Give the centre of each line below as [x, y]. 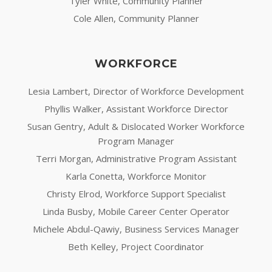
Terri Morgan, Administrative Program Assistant [136, 159]
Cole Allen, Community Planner [136, 19]
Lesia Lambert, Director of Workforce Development [136, 91]
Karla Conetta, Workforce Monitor [136, 176]
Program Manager [136, 141]
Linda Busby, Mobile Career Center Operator [136, 212]
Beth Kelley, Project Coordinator [136, 247]
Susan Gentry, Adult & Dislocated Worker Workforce [136, 127]
